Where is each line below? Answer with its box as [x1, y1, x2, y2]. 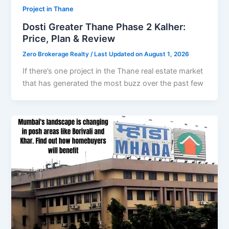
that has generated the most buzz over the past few [22, 78, 204, 88]
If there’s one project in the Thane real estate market [22, 66, 203, 76]
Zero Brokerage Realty [22, 50, 91, 58]
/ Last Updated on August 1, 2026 [90, 50, 190, 58]
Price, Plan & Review [22, 32, 116, 44]
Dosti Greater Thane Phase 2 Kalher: [22, 20, 186, 32]
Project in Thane [22, 5, 74, 13]
